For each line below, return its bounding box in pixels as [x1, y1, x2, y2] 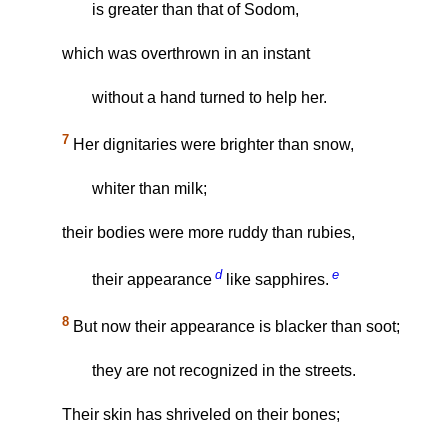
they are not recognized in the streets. [92, 362, 356, 380]
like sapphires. [222, 271, 329, 289]
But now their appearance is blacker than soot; [69, 318, 400, 336]
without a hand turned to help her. [92, 88, 327, 106]
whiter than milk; [92, 179, 207, 197]
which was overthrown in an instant [62, 44, 310, 62]
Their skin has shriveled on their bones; [62, 406, 340, 424]
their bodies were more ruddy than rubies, [62, 223, 355, 241]
